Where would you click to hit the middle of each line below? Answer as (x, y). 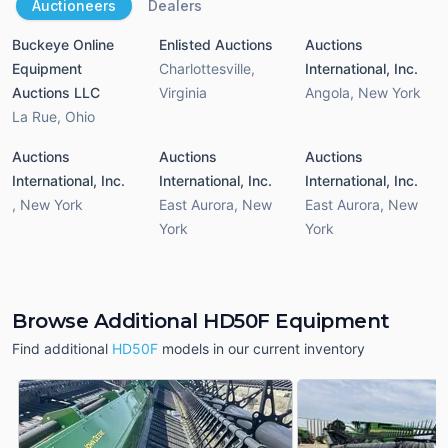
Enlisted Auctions (215, 44)
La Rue (34, 116)
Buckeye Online (63, 44)
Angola (328, 92)
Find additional (60, 348)
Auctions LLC (56, 92)
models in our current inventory (263, 348)
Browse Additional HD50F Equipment (201, 320)
